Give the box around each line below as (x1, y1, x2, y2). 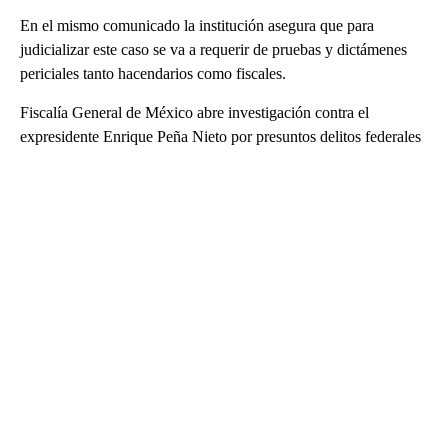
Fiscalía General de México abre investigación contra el (20, 104, 369, 122)
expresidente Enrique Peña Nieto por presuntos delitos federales (20, 128, 421, 146)
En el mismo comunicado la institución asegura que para (20, 17, 374, 35)
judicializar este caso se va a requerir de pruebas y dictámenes (20, 41, 407, 59)
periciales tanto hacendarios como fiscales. (20, 65, 286, 83)
